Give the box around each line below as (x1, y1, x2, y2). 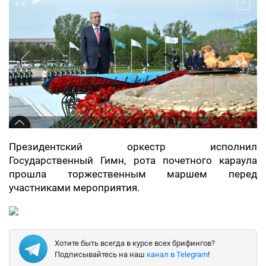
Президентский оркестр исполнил (9, 141, 257, 153)
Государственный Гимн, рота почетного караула (9, 154, 257, 166)
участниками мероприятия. (9, 182, 140, 194)
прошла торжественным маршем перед (9, 168, 257, 180)
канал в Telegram (147, 249, 208, 259)
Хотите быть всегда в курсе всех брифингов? (55, 238, 215, 248)
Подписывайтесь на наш (55, 249, 147, 259)
